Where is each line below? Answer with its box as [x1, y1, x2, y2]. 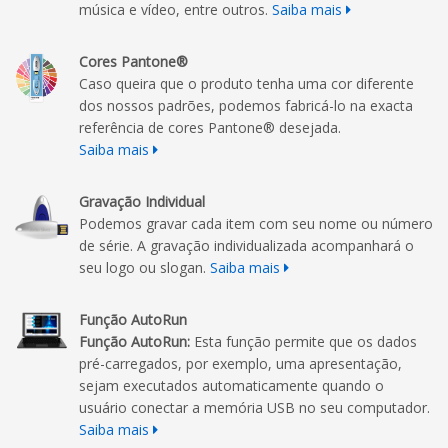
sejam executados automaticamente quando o [79, 376, 384, 396]
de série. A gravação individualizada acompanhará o [79, 236, 414, 256]
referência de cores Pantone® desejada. [79, 118, 341, 138]
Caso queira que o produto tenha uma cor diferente [79, 74, 414, 94]
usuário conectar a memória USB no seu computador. [79, 398, 430, 418]
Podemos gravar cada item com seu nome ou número [79, 214, 433, 234]
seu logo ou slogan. [79, 258, 210, 278]
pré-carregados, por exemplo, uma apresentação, [79, 354, 402, 374]
